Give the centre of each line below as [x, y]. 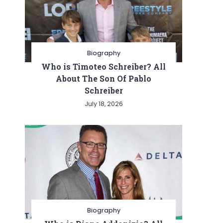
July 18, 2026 [104, 104]
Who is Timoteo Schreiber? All [104, 66]
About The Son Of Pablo [104, 78]
